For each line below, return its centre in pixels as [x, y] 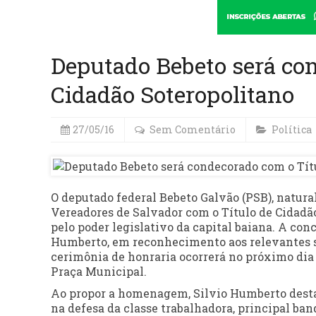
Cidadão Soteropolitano [172, 94]
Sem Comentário [193, 129]
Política [292, 129]
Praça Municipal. [99, 271]
